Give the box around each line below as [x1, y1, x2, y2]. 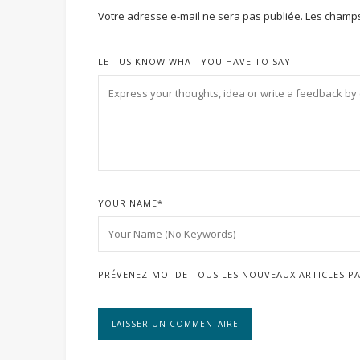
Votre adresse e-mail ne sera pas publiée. [98, 8, 303, 23]
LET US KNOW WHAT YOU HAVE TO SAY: [98, 55, 294, 67]
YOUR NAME [98, 196, 157, 209]
